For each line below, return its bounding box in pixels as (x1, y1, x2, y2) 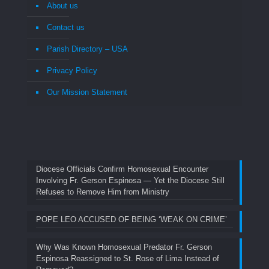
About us (47, 1, 78, 11)
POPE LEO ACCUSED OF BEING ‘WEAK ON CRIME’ (36, 215, 227, 225)
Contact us (47, 23, 85, 32)
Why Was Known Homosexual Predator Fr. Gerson (36, 243, 212, 252)
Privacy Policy (47, 66, 97, 76)
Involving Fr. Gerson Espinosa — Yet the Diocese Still (36, 176, 225, 186)
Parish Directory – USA (47, 44, 128, 54)
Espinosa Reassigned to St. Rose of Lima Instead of (36, 254, 219, 264)
